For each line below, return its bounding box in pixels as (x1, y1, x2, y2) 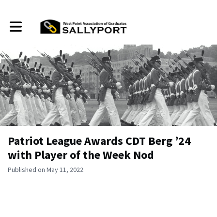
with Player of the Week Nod (8, 147, 154, 162)
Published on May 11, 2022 (8, 165, 83, 174)
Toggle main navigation (9, 18, 76, 28)
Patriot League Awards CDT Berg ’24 (8, 133, 191, 148)
